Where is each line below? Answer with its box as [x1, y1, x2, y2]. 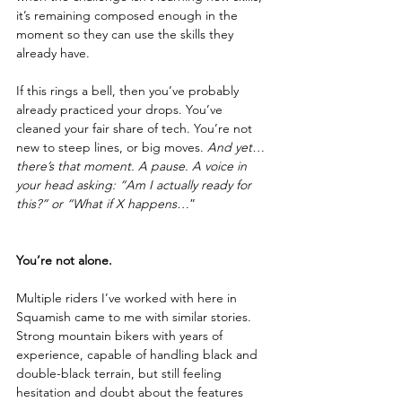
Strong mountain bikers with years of [16, 328, 226, 344]
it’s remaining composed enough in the [16, 7, 241, 23]
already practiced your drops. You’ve [16, 101, 226, 118]
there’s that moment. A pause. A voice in [16, 158, 250, 174]
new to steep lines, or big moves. [16, 139, 207, 155]
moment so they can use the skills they [16, 26, 237, 42]
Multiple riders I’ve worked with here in [16, 290, 240, 306]
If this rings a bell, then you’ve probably [16, 83, 242, 99]
